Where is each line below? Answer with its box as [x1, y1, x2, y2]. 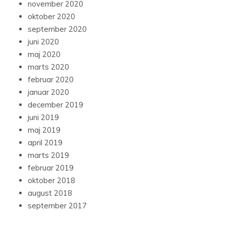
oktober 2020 [28, 12, 75, 22]
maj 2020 [28, 49, 61, 60]
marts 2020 [28, 62, 69, 72]
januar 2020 [28, 87, 69, 97]
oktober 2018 [28, 176, 75, 186]
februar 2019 [28, 163, 74, 173]
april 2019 [28, 138, 63, 148]
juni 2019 [28, 112, 59, 123]
